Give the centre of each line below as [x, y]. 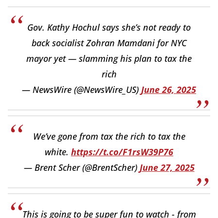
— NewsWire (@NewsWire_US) [82, 89]
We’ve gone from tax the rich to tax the [109, 136]
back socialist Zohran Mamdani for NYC [109, 43]
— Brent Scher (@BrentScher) [82, 167]
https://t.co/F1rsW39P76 [122, 152]
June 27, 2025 [167, 167]
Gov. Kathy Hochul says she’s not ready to [109, 27]
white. [58, 152]
